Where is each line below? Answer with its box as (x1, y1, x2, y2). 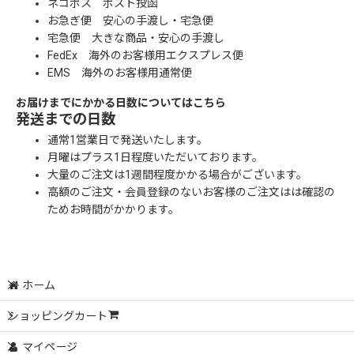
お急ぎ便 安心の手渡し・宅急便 (47, 14, 213, 27)
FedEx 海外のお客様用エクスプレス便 (47, 49, 243, 62)
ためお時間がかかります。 (47, 203, 179, 216)
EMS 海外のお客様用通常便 (47, 66, 192, 79)
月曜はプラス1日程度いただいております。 (47, 151, 263, 164)
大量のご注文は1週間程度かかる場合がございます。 (47, 168, 307, 181)
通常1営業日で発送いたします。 (47, 134, 208, 146)
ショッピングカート (8, 310, 107, 322)
